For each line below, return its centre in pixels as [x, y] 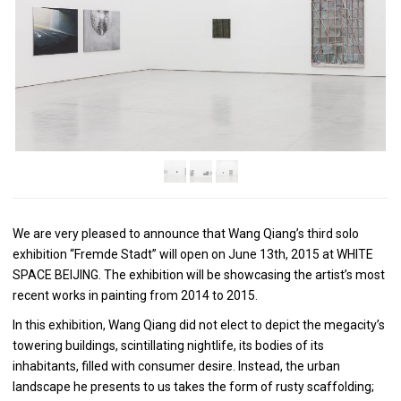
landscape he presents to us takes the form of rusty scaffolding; [193, 386]
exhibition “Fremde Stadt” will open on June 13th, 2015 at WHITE [193, 254]
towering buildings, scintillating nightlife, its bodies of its [168, 345]
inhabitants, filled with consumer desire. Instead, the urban [176, 366]
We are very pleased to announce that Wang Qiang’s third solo [186, 234]
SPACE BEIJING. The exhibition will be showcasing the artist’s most [199, 275]
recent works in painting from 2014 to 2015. [135, 295]
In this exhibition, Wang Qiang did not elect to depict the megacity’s [199, 324]
